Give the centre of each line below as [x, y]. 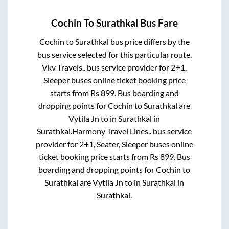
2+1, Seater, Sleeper [113, 144]
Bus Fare [158, 23]
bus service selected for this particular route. [114, 55]
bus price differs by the [149, 42]
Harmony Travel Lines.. [112, 131]
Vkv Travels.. [64, 67]
